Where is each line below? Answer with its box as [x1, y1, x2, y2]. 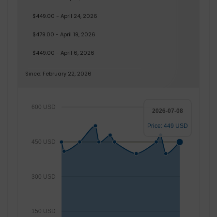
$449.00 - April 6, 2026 [32, 49, 94, 57]
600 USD [31, 104, 56, 110]
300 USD [31, 173, 56, 180]
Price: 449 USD [147, 123, 188, 130]
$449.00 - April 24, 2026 [32, 12, 97, 20]
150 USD [31, 208, 56, 215]
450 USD [31, 138, 56, 145]
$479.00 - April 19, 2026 [32, 31, 95, 39]
